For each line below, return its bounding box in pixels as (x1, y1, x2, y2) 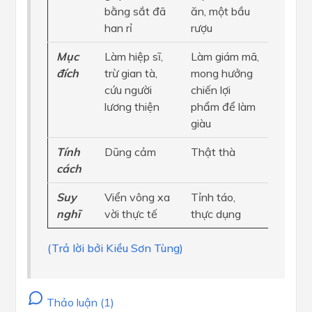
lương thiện (104, 100, 159, 114)
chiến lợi (191, 83, 231, 97)
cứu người (104, 83, 152, 97)
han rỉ (104, 21, 132, 35)
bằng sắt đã (104, 4, 166, 18)
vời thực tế (104, 207, 157, 221)
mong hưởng (191, 66, 253, 80)
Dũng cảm (104, 145, 156, 159)
